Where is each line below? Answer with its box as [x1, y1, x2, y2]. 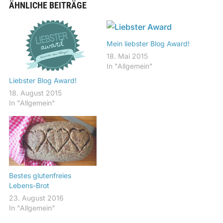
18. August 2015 [8, 88, 62, 97]
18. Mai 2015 [107, 52, 148, 60]
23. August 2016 [8, 194, 64, 203]
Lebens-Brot [8, 181, 49, 190]
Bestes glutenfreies [8, 171, 71, 180]
